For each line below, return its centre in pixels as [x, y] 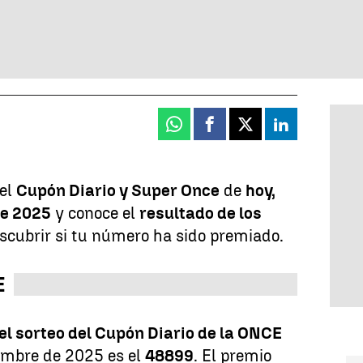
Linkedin [310, 130]
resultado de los [201, 213]
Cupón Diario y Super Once [118, 190]
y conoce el [96, 213]
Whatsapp [206, 130]
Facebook [240, 130]
